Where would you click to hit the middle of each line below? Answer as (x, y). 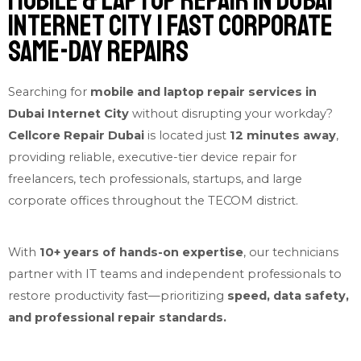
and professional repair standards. (117, 317)
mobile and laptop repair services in (203, 92)
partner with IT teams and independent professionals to (175, 274)
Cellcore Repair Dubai (76, 136)
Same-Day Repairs (98, 52)
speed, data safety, (288, 295)
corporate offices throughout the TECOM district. (153, 201)
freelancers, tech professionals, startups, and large (155, 179)
